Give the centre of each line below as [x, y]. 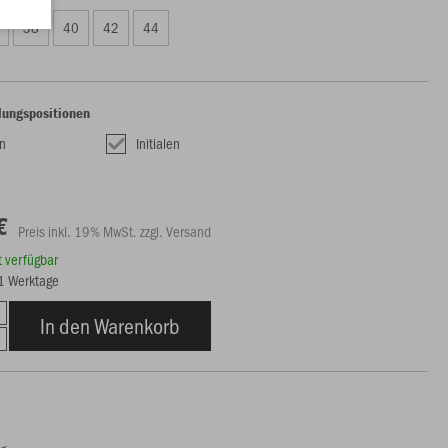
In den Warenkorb [110, 325]
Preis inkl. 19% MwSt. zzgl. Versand [115, 231]
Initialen [158, 143]
